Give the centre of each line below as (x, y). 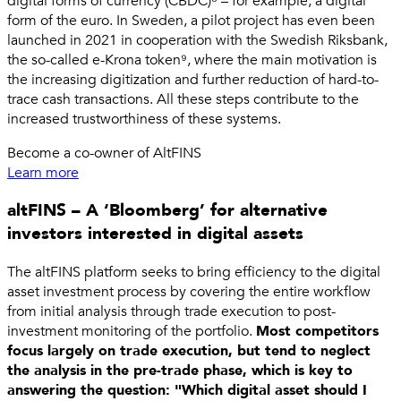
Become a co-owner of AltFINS (104, 153)
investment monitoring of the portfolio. (132, 332)
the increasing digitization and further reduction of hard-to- (193, 79)
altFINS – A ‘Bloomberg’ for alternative (167, 211)
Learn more (43, 172)
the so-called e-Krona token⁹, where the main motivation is (192, 60)
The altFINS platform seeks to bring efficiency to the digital (194, 273)
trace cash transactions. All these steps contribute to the (183, 99)
